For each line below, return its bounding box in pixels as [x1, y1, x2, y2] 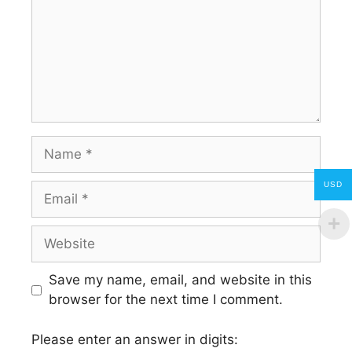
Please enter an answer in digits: [31, 331, 238, 347]
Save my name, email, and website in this [48, 272, 312, 288]
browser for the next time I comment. [48, 291, 283, 308]
